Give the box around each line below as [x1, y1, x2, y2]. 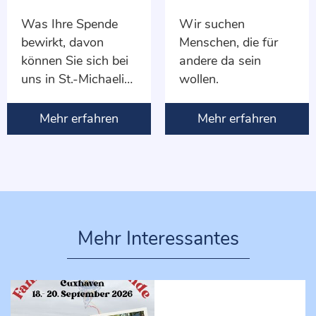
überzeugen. [21, 107, 90, 125]
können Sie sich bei [21, 52, 128, 70]
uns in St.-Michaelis [21, 71, 130, 88]
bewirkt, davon [21, 34, 104, 51]
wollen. [179, 71, 219, 88]
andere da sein [179, 52, 261, 70]
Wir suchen [179, 16, 245, 33]
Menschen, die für [179, 34, 278, 51]
